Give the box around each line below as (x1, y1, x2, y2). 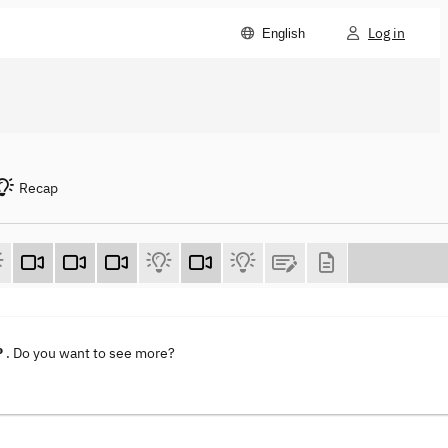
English (262, 25, 305, 41)
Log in (368, 24, 405, 42)
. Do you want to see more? (6, 344, 175, 363)
